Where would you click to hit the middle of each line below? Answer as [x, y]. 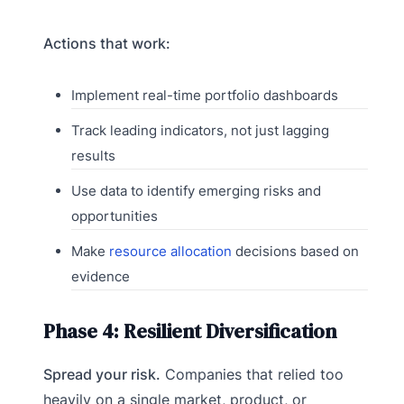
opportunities [114, 216]
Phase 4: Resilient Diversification [190, 331]
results [93, 156]
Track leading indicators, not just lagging [200, 131]
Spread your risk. [102, 375]
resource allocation [170, 252]
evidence [100, 277]
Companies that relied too [252, 375]
